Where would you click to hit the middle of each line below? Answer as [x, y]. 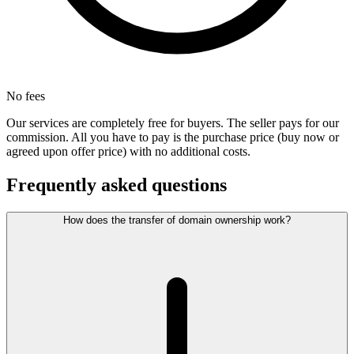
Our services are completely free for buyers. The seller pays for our [173, 123]
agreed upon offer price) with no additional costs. [128, 152]
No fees [26, 96]
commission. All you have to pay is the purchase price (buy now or [173, 137]
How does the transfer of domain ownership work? [177, 220]
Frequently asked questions [117, 185]
